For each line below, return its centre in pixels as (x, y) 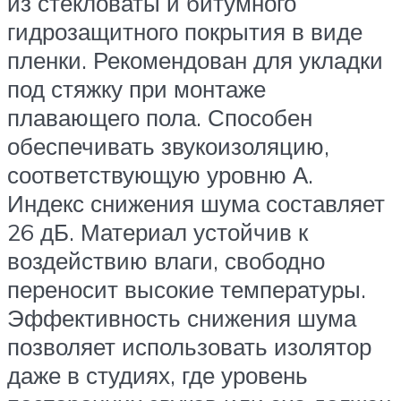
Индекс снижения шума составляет (196, 203)
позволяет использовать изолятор (189, 346)
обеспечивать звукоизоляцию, (168, 145)
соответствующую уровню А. (160, 174)
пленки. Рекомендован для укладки (195, 60)
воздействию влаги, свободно (166, 260)
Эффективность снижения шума (182, 317)
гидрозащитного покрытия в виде (185, 31)
